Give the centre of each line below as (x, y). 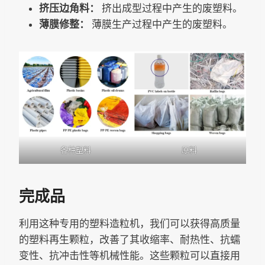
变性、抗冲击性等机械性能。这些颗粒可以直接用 (130, 255)
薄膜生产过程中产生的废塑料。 (161, 24)
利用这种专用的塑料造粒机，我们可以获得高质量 (130, 223)
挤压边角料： (69, 8)
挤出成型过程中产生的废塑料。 (171, 8)
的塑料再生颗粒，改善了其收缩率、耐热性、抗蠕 (130, 239)
